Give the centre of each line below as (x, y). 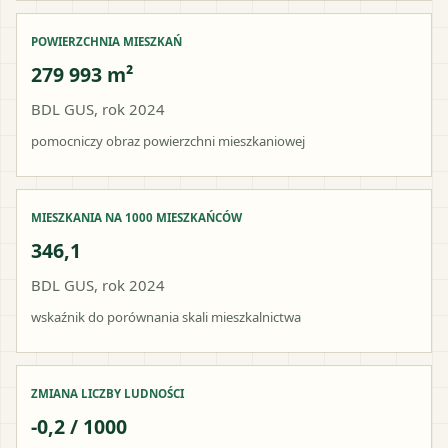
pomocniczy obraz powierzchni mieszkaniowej (168, 140)
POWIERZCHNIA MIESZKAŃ (106, 41)
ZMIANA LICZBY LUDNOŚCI (107, 393)
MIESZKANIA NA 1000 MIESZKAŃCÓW (136, 217)
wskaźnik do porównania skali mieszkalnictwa (166, 316)
